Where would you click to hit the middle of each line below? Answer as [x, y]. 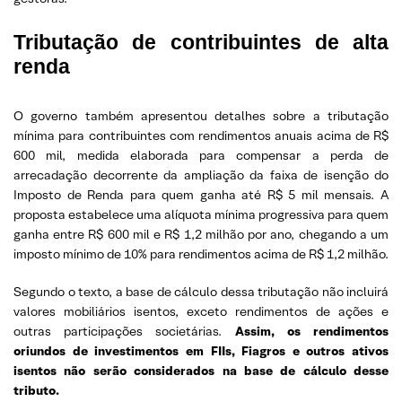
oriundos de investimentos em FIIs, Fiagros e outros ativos [201, 351]
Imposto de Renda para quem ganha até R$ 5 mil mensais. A [201, 195]
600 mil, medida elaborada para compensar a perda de [201, 155]
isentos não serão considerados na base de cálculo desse [201, 371]
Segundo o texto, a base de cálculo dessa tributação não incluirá [201, 292]
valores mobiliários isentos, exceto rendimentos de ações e [201, 311]
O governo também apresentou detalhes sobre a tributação [201, 116]
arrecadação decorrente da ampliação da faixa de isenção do [201, 175]
